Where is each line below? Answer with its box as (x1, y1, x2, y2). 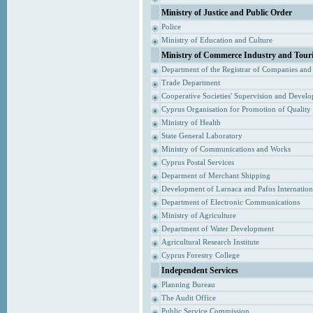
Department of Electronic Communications (161, 198, 300, 207)
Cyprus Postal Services (161, 158, 234, 167)
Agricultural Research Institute (161, 238, 259, 247)
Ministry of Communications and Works (161, 145, 291, 154)
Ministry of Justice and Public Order (161, 7, 292, 17)
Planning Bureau (161, 280, 215, 289)
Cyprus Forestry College (161, 251, 240, 260)
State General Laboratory (161, 131, 242, 140)
